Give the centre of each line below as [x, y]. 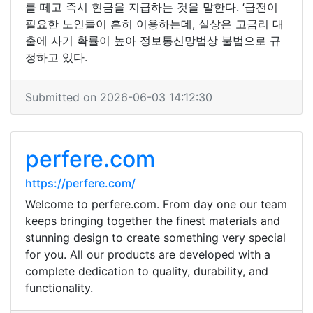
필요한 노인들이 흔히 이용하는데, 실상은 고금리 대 [154, 24]
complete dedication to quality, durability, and [147, 271]
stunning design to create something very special [155, 238]
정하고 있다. [56, 57]
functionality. [59, 288]
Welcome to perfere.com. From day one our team [156, 204]
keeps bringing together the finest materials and [153, 221]
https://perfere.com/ [80, 183]
